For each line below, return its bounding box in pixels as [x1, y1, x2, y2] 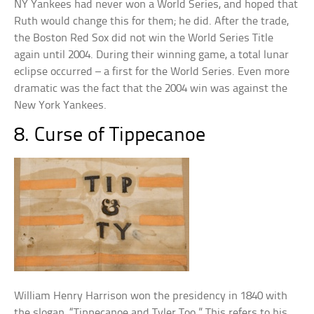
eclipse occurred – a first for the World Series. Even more [14, 66, 290, 78]
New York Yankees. [14, 100, 107, 111]
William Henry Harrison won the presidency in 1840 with [14, 290, 288, 302]
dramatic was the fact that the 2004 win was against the [14, 83, 288, 95]
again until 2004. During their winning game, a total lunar [14, 49, 289, 61]
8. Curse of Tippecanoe [14, 125, 206, 146]
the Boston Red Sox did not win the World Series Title [14, 32, 274, 44]
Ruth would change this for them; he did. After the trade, [14, 15, 289, 27]
